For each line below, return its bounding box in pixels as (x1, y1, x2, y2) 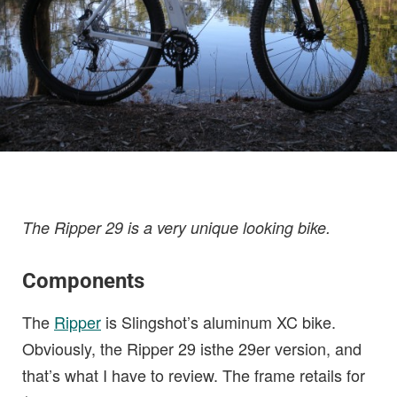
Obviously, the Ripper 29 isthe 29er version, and (22, 337, 362, 361)
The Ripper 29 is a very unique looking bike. (22, 216, 331, 239)
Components (22, 269, 144, 294)
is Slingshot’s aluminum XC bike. (101, 310, 336, 334)
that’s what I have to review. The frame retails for (22, 363, 365, 387)
